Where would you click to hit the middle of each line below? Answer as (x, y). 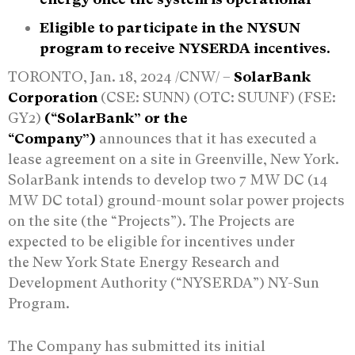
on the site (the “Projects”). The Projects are (151, 220)
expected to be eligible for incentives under (151, 241)
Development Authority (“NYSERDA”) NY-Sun (164, 282)
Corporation (53, 97)
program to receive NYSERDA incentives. (185, 48)
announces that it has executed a (206, 138)
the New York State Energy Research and (144, 261)
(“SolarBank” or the (115, 117)
